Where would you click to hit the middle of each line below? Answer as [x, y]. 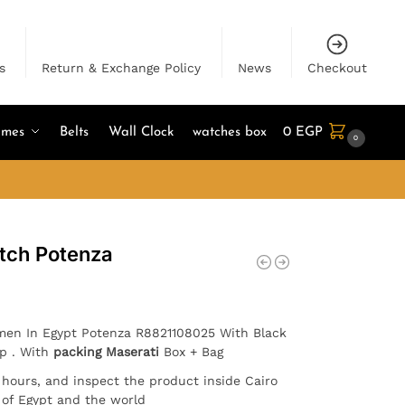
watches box [230, 132]
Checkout [338, 68]
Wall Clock [141, 132]
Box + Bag [193, 351]
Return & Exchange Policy [122, 68]
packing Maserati [108, 351]
